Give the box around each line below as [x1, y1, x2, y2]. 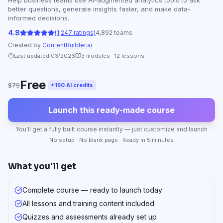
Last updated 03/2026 [14, 52, 75, 59]
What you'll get [8, 161, 76, 172]
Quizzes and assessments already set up [22, 213, 157, 221]
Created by [8, 41, 42, 49]
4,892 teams [96, 28, 132, 36]
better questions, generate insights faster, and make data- [8, 5, 191, 13]
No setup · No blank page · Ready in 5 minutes [49, 136, 174, 143]
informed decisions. [8, 14, 69, 22]
